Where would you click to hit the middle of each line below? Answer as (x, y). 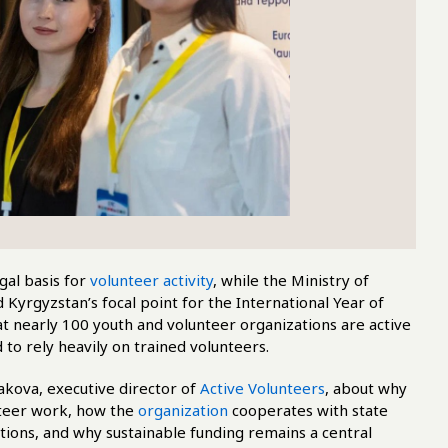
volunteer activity (151, 280)
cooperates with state (308, 410)
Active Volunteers (262, 388)
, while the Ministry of (291, 280)
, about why (366, 388)
